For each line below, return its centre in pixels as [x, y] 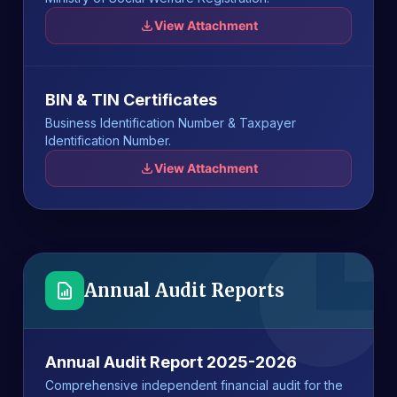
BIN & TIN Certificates [131, 100]
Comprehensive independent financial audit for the [194, 385]
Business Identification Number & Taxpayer [171, 123]
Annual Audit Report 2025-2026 [171, 362]
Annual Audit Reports [184, 290]
